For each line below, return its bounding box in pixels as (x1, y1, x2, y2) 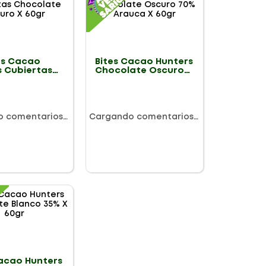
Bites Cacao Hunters (94, 58, 193, 66)
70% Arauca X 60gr (94, 75, 183, 84)
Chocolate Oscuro (94, 66, 184, 75)
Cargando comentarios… (88, 113, 198, 121)
